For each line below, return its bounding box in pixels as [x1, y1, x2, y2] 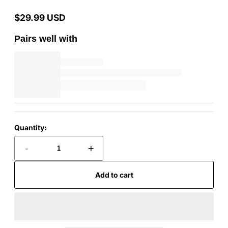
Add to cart [95, 170, 133, 179]
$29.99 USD [14, 12, 66, 23]
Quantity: [14, 123, 47, 132]
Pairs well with [14, 34, 77, 44]
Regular [14, 17, 45, 28]
